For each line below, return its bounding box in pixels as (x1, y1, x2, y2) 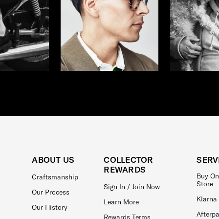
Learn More (104, 197, 139, 207)
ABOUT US (32, 154, 75, 165)
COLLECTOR (104, 154, 153, 165)
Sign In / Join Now (104, 182, 160, 192)
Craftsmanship (32, 173, 79, 182)
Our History (32, 203, 68, 212)
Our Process (32, 188, 70, 197)
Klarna (197, 195, 218, 204)
